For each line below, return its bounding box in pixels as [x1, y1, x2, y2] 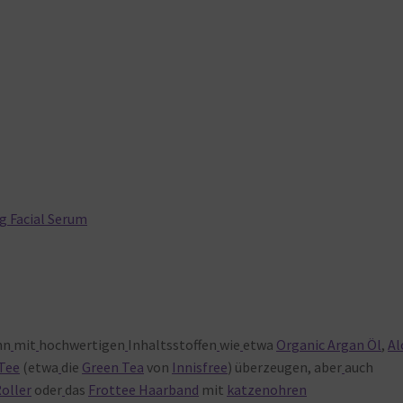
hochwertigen [39, 335, 126, 354]
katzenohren [227, 380, 308, 399]
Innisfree [172, 357, 228, 376]
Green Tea [82, 357, 145, 376]
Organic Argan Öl [276, 335, 382, 354]
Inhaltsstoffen [128, 335, 218, 354]
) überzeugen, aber [228, 357, 343, 376]
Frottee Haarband [88, 380, 200, 399]
